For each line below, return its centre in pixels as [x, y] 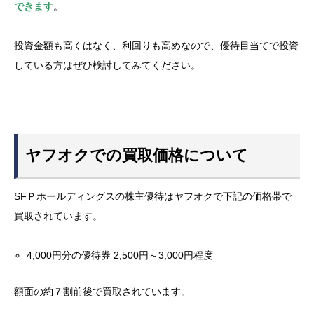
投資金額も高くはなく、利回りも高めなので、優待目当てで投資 [156, 45]
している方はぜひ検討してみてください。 [107, 65]
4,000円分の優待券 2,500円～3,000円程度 [120, 255]
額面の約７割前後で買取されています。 [102, 292]
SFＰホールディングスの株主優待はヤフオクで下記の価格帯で [153, 196]
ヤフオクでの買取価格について [137, 156]
